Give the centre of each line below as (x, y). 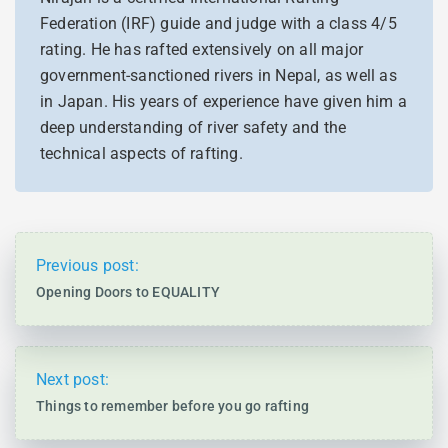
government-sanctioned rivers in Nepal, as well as (218, 75)
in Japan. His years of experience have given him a (224, 101)
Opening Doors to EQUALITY (128, 292)
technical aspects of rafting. (141, 153)
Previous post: (87, 265)
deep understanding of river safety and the (193, 127)
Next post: (72, 379)
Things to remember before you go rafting (172, 406)
